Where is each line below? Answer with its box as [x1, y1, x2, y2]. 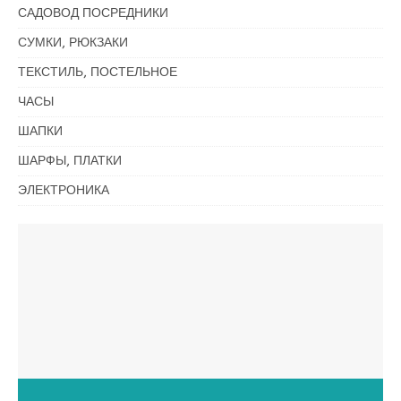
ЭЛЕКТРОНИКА [18, 183, 109, 198]
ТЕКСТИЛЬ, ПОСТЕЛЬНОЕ [18, 64, 177, 80]
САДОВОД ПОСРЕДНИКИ [18, 5, 168, 21]
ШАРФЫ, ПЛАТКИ [18, 153, 122, 168]
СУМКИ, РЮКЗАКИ [18, 35, 128, 50]
